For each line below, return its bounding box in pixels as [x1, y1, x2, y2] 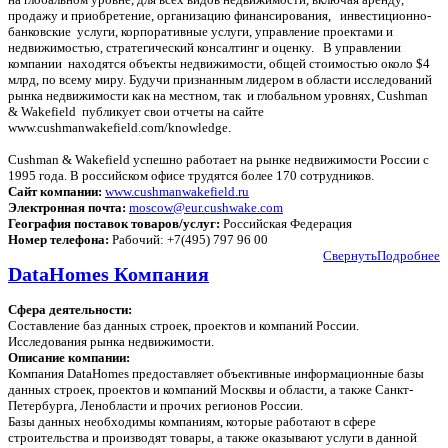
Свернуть [323, 247, 377, 263]
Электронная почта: [8, 199, 126, 215]
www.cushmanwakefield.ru [105, 183, 249, 199]
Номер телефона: [8, 231, 109, 247]
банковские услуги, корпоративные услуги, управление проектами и [8, 23, 393, 39]
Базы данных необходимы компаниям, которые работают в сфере [8, 414, 376, 430]
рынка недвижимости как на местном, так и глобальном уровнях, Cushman [8, 87, 428, 103]
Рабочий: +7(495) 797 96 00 [109, 231, 274, 247]
